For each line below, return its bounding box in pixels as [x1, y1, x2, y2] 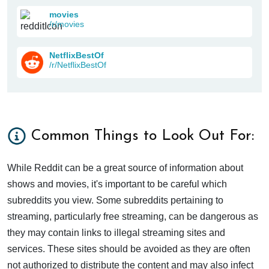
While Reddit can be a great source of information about [7, 162, 243, 173]
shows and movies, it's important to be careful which [7, 178, 227, 189]
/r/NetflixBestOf [49, 60, 106, 70]
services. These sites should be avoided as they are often [7, 243, 250, 254]
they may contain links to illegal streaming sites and [7, 227, 225, 238]
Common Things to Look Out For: [31, 128, 254, 144]
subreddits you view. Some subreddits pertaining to [7, 195, 223, 205]
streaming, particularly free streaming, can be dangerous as [7, 211, 258, 222]
